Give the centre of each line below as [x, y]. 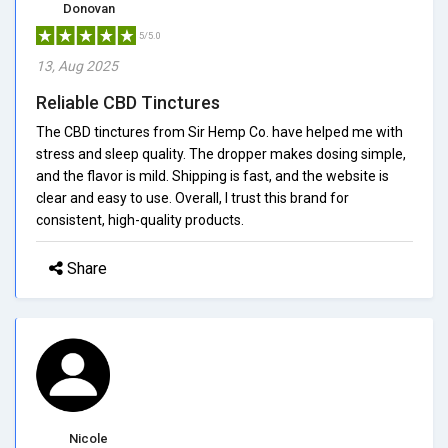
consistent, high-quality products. [140, 219]
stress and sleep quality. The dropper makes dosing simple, [221, 153]
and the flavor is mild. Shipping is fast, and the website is [212, 175]
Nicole [88, 438]
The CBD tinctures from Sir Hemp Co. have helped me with [219, 131]
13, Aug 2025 [77, 65]
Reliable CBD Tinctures [128, 102]
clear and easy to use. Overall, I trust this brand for [192, 197]
